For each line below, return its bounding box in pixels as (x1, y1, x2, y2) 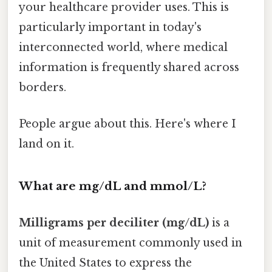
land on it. (19, 137, 74, 151)
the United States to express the (19, 256, 192, 270)
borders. (19, 81, 66, 95)
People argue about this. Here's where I (19, 117, 236, 131)
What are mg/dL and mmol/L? (19, 179, 206, 194)
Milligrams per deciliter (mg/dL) (19, 216, 209, 229)
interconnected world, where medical (19, 41, 228, 55)
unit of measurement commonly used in (19, 236, 242, 250)
